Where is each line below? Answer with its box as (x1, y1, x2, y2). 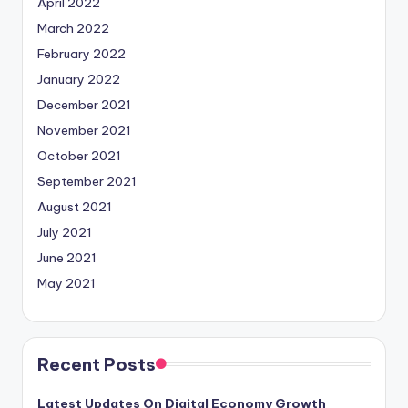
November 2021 (37, 121, 131, 138)
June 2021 (37, 249, 97, 266)
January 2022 (37, 70, 120, 87)
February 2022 (37, 45, 126, 62)
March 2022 (37, 19, 109, 36)
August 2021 (37, 198, 112, 215)
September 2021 (37, 172, 137, 189)
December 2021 (37, 96, 131, 113)
